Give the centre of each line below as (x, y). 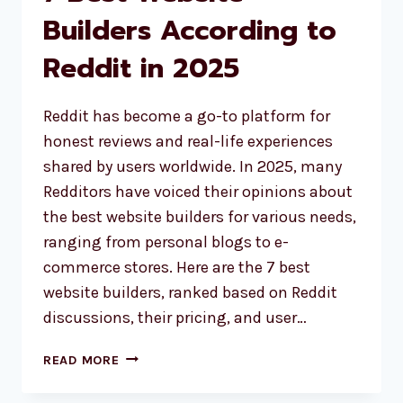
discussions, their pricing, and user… (175, 317)
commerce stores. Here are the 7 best (177, 267)
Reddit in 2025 (141, 68)
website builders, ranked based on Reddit (190, 292)
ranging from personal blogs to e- (166, 242)
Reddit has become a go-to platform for (187, 116)
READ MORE (81, 360)
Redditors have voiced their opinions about (198, 191)
